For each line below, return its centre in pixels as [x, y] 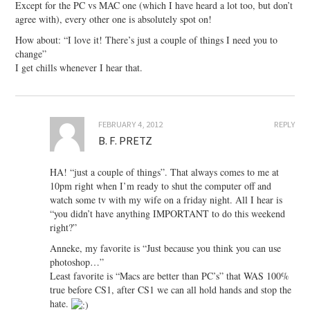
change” [31, 54]
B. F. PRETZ [126, 141]
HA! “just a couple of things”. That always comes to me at [165, 172]
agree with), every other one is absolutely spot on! [114, 19]
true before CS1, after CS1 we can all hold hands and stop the [171, 290]
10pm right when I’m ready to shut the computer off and [161, 186]
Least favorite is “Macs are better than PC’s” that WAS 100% [170, 276]
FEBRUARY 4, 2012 [131, 125]
